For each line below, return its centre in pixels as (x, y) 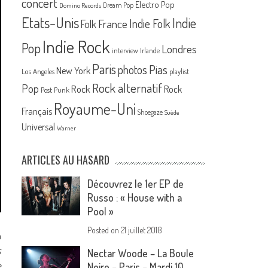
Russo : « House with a (135, 198)
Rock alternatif (127, 88)
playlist (179, 71)
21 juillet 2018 (142, 230)
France (113, 24)
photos (133, 70)
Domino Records (80, 6)
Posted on (104, 230)
